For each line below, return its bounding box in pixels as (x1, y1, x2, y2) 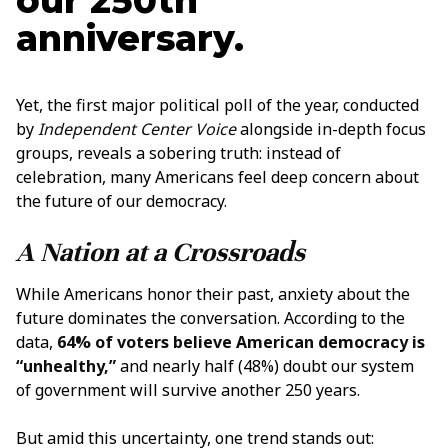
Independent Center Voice (38, 117, 236, 140)
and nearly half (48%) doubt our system (116, 355, 414, 378)
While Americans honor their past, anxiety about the (16, 283, 410, 306)
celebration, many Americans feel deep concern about (16, 165, 419, 188)
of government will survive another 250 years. (16, 379, 360, 402)
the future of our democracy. (16, 189, 227, 212)
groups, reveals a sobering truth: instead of (16, 141, 341, 164)
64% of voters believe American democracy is (57, 331, 425, 354)
